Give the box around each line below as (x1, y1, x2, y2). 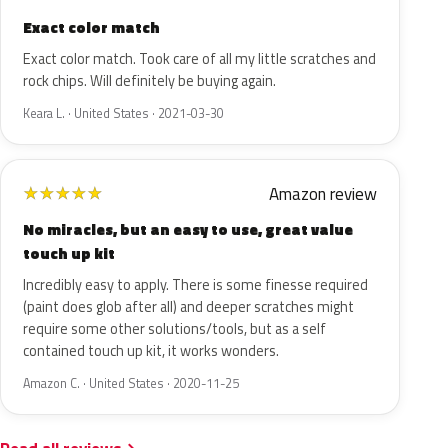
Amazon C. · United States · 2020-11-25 (23, 374, 239, 393)
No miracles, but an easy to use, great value (23, 218, 353, 241)
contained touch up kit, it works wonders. (23, 340, 279, 362)
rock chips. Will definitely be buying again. (23, 70, 276, 92)
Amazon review (269, 181, 377, 207)
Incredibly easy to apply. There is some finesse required (23, 274, 368, 296)
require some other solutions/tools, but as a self (23, 318, 326, 340)
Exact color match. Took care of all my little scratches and (23, 48, 376, 70)
